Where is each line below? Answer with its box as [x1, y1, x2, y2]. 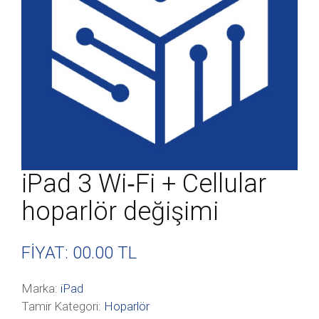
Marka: [21, 281, 61, 296]
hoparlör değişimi [21, 197, 219, 226]
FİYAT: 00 [21, 243, 91, 263]
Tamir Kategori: [21, 299, 104, 313]
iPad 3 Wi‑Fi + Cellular [21, 169, 266, 199]
